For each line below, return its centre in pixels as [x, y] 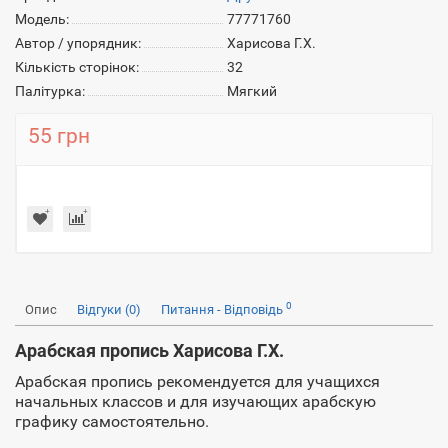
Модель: [42, 19]
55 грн [59, 136]
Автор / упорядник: [78, 43]
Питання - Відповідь [223, 309]
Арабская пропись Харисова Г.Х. [149, 350]
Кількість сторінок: [77, 67]
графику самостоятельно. [112, 421]
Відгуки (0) [109, 309]
